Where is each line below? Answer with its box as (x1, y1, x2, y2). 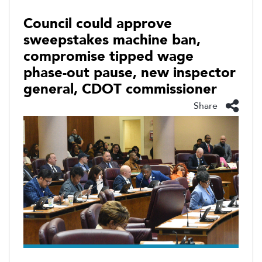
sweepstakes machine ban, (23, 30, 201, 50)
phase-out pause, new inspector (23, 63, 236, 82)
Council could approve (23, 13, 172, 33)
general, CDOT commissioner (23, 79, 217, 99)
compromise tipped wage (23, 46, 194, 66)
